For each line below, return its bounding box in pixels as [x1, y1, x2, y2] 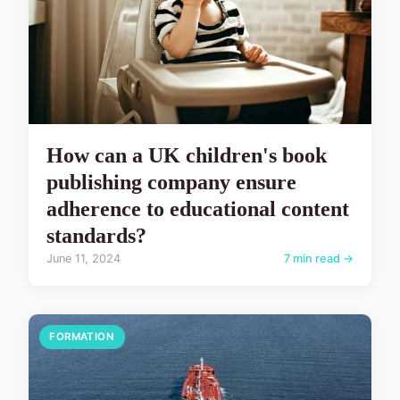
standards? [46, 223, 146, 247]
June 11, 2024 [46, 251, 121, 265]
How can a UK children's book [46, 143, 327, 167]
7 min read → [284, 251, 354, 265]
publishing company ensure [46, 170, 296, 194]
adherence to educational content [46, 196, 349, 221]
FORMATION [49, 329, 115, 343]
